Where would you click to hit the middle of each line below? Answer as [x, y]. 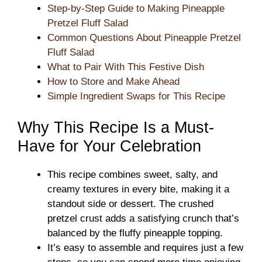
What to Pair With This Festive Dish [126, 67]
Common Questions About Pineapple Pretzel [144, 37]
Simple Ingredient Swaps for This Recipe [136, 96]
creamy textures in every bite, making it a [138, 189]
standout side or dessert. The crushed [130, 204]
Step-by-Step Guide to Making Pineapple [136, 8]
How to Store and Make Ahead [113, 81]
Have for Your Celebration [109, 146]
